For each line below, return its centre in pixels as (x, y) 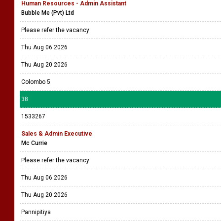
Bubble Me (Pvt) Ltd (48, 13)
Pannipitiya (36, 212)
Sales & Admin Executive (57, 134)
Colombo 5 (36, 82)
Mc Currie (34, 143)
